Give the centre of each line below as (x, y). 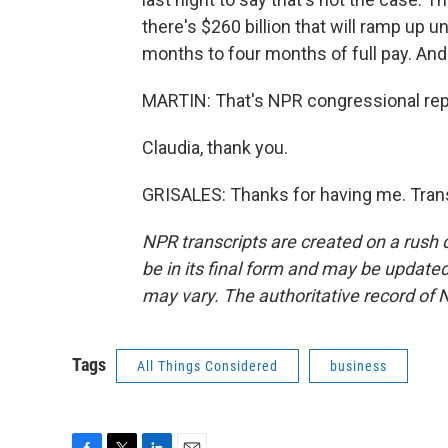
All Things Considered (207, 366)
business (358, 366)
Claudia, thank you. (215, 147)
